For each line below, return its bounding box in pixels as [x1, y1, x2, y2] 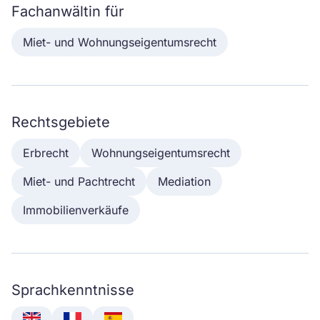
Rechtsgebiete [11, 114, 110, 131]
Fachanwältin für [11, 3, 124, 20]
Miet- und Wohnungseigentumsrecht [23, 35, 216, 49]
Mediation [158, 174, 211, 189]
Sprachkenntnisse [11, 281, 134, 299]
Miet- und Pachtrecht [23, 174, 135, 189]
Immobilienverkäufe [23, 203, 129, 217]
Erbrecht [23, 146, 69, 160]
